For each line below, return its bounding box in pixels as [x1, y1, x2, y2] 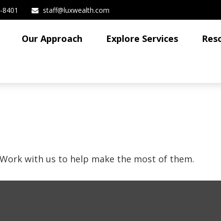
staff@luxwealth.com [42, 5, 110, 15]
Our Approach [22, 33, 83, 45]
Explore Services [106, 33, 179, 45]
